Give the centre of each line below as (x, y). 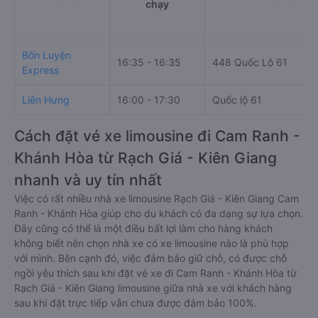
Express (40, 70)
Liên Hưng (46, 100)
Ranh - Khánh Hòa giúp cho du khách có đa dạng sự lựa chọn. (159, 213)
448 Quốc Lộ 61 (250, 62)
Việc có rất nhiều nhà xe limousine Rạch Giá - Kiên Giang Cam (157, 198)
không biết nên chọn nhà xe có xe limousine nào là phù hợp (152, 243)
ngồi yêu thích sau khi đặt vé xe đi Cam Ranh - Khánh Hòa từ (155, 273)
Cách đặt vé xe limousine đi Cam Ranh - (157, 136)
